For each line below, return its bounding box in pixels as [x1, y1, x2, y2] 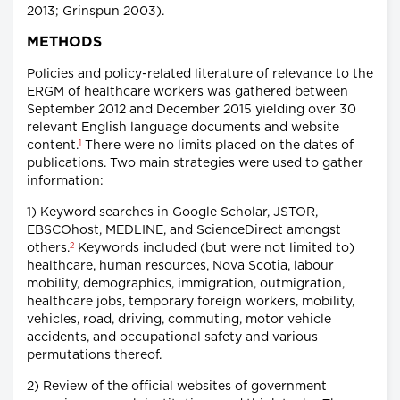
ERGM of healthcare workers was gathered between [27, 86, 348, 99]
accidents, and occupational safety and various [27, 331, 318, 345]
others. [27, 242, 70, 255]
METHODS [27, 36, 102, 50]
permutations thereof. [27, 349, 162, 362]
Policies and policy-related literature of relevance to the [27, 68, 373, 81]
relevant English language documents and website [27, 121, 339, 135]
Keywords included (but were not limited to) [74, 242, 354, 255]
